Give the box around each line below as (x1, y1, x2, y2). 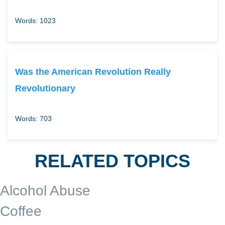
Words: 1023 (15, 16, 56, 25)
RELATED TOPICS (35, 150, 190, 171)
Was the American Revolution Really (15, 66, 171, 77)
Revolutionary (15, 82, 75, 93)
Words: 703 (15, 114, 52, 123)
